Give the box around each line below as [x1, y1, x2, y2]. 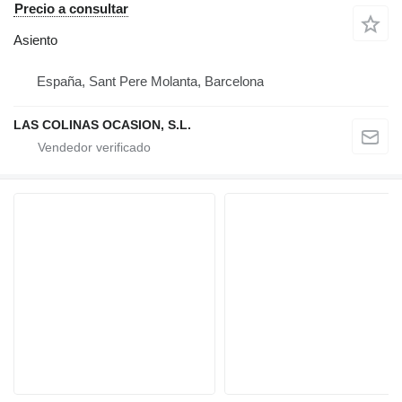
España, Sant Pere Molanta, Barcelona [37, 73, 264, 89]
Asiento [13, 31, 57, 48]
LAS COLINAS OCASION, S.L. [13, 117, 191, 132]
